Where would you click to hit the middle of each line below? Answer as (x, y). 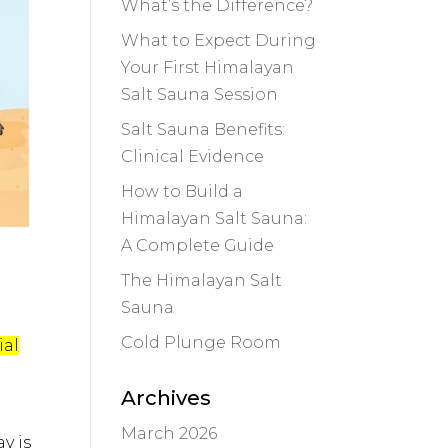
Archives (165, 398)
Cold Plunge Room (200, 343)
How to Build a (181, 192)
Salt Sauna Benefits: (202, 130)
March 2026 (168, 434)
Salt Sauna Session (199, 95)
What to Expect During (218, 41)
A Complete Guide (197, 246)
